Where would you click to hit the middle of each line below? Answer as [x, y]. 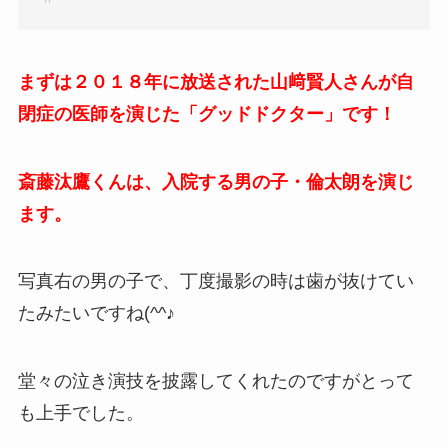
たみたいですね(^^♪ [96, 313]
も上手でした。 [80, 413]
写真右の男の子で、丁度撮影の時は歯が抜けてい [215, 281]
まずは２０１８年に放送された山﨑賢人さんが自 [215, 81]
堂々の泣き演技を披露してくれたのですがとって [215, 381]
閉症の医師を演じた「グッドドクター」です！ [206, 113]
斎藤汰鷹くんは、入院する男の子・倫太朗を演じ [215, 181]
